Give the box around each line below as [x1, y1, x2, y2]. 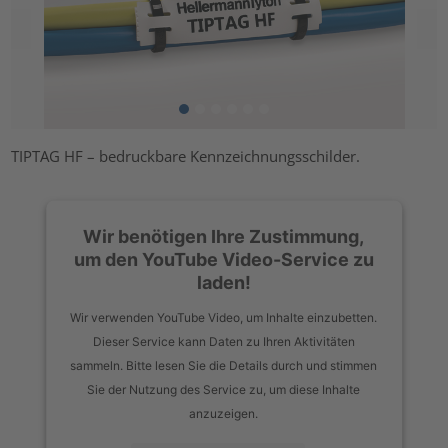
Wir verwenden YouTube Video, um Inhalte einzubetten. [70, 309, 378, 325]
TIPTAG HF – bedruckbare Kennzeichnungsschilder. [11, 145, 361, 166]
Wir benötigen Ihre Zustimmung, [83, 225, 365, 247]
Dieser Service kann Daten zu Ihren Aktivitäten [93, 333, 355, 349]
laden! [197, 271, 251, 293]
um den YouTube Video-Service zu [74, 248, 374, 270]
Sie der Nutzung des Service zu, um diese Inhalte [87, 381, 361, 397]
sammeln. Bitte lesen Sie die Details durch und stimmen [70, 357, 378, 373]
